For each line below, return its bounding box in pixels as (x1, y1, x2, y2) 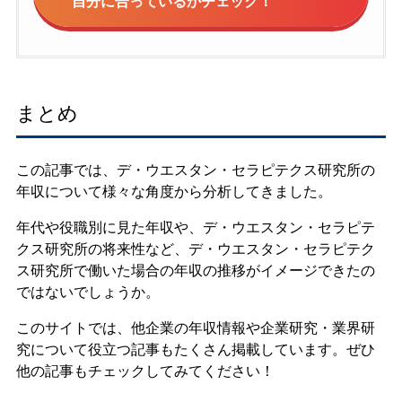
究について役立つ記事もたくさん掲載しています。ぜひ (15, 340, 375, 358)
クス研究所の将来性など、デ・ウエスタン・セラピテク (15, 240, 375, 258)
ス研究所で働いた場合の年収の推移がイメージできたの (15, 261, 375, 279)
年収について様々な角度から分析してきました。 (15, 182, 332, 200)
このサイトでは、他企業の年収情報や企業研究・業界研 (15, 319, 375, 336)
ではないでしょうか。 (15, 283, 160, 301)
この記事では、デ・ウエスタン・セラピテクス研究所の (15, 161, 375, 179)
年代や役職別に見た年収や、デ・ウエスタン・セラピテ (15, 218, 375, 236)
